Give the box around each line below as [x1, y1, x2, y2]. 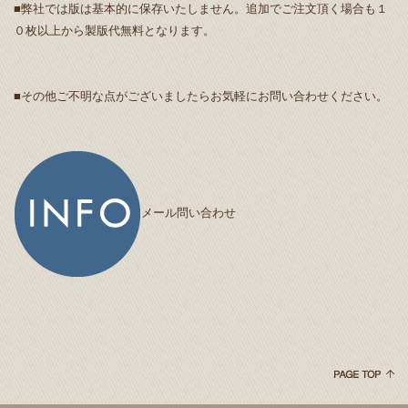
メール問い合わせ [141, 203, 236, 221]
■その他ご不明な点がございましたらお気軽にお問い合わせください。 [14, 86, 388, 104]
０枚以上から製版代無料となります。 [14, 20, 215, 38]
